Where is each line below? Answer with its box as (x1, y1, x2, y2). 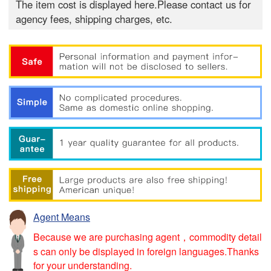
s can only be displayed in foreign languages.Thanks (33, 244, 259, 258)
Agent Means (33, 210, 90, 224)
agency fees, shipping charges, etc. (16, 11, 173, 27)
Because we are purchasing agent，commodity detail (33, 229, 262, 244)
